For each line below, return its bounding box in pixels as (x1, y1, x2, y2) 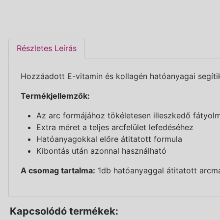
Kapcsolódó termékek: (10, 205, 118, 217)
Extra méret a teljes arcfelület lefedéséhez (36, 122, 193, 132)
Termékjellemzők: (21, 90, 90, 101)
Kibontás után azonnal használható (36, 145, 166, 156)
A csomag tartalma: (21, 165, 95, 175)
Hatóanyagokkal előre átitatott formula (36, 134, 182, 144)
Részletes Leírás (17, 43, 77, 53)
